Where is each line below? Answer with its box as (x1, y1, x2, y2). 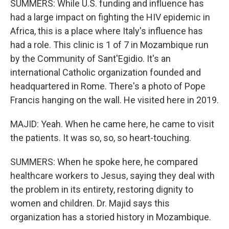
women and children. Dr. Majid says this (10, 198, 170, 209)
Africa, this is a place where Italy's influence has (10, 26, 203, 36)
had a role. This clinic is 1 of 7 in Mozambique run (10, 39, 209, 50)
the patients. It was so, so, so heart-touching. (10, 132, 191, 143)
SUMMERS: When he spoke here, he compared (10, 156, 198, 167)
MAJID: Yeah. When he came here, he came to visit (10, 119, 214, 129)
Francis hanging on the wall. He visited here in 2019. (10, 95, 219, 105)
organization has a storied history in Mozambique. (10, 212, 211, 222)
